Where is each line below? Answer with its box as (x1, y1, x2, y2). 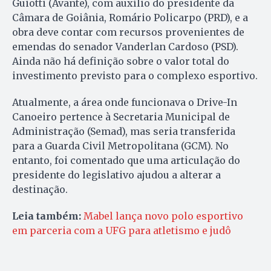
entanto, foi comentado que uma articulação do (12, 154, 240, 167)
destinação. (12, 183, 68, 196)
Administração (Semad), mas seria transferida (12, 125, 235, 138)
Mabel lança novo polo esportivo (83, 210, 243, 223)
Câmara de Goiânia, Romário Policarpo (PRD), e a (12, 11, 248, 24)
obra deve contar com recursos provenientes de (12, 26, 244, 39)
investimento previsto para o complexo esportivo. (12, 70, 258, 82)
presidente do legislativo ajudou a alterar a (12, 169, 221, 181)
